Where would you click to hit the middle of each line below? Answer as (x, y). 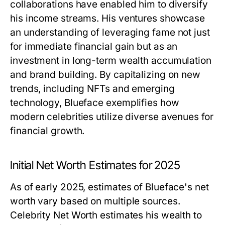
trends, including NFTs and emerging (92, 89)
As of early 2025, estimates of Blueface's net (109, 187)
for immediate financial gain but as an (94, 46)
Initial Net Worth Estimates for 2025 (95, 165)
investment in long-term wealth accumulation (111, 61)
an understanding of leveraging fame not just (110, 32)
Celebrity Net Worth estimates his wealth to (106, 215)
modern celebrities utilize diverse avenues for (112, 117)
